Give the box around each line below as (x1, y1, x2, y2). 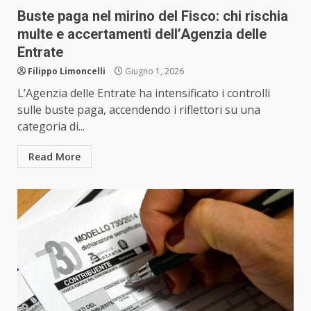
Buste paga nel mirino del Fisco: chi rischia (17, 8, 288, 25)
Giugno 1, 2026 (123, 65, 184, 78)
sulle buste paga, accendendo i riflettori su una (17, 102, 260, 118)
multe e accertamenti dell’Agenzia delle (17, 26, 267, 43)
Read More (28, 150, 81, 164)
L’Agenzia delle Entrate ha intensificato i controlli (17, 85, 270, 101)
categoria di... (17, 119, 85, 135)
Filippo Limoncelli (28, 65, 106, 78)
